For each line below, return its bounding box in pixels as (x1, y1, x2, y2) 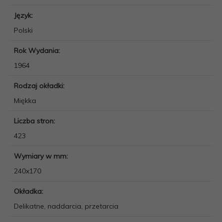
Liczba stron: (14, 116, 57, 125)
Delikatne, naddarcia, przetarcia (14, 201, 118, 211)
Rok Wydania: (14, 46, 62, 55)
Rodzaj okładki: (14, 81, 66, 90)
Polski (14, 25, 33, 35)
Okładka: (14, 186, 45, 196)
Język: (14, 10, 35, 20)
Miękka (14, 96, 36, 105)
